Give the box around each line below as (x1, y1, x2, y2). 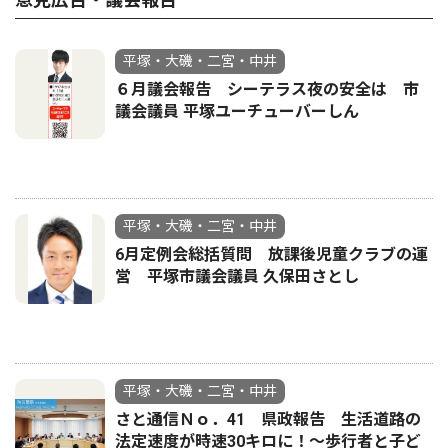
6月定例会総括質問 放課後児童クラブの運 (115, 245, 428, 264)
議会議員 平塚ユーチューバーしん (115, 102, 359, 121)
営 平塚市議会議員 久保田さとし (115, 267, 359, 286)
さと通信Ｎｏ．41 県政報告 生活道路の (115, 410, 421, 429)
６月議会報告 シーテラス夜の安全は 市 (115, 80, 419, 99)
